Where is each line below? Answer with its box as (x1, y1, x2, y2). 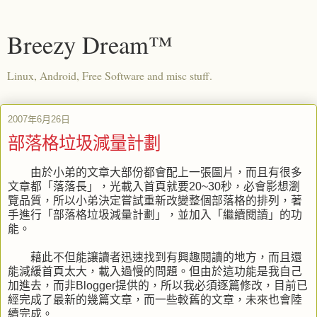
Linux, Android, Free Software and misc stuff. (7, 68, 212, 83)
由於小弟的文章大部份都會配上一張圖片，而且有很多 (8, 166, 302, 178)
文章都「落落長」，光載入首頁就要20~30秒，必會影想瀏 (8, 180, 300, 192)
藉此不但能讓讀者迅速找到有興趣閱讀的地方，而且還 (8, 250, 302, 263)
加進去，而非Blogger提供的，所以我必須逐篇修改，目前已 (8, 279, 308, 292)
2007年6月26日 (8, 114, 70, 125)
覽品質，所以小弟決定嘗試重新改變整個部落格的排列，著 (8, 194, 302, 207)
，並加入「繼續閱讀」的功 (166, 208, 302, 221)
